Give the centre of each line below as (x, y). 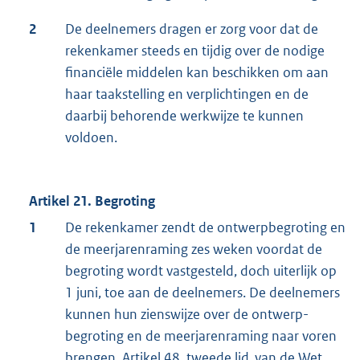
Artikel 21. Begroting (92, 200)
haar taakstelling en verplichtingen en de (187, 94)
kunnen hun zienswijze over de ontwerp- (187, 314)
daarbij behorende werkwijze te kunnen (184, 115)
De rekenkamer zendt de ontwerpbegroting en (205, 227)
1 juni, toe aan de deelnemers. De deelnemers (202, 292)
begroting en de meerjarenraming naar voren (201, 335)
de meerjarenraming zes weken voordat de (194, 249)
